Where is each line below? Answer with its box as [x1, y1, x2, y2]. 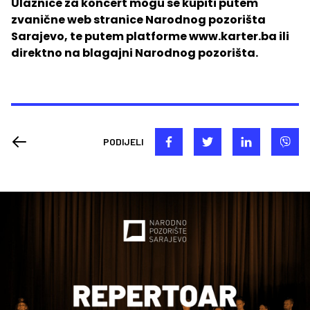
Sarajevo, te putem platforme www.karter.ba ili [11, 28, 289, 44]
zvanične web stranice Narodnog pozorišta [11, 11, 266, 28]
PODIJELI [103, 135, 144, 147]
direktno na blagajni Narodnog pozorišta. [11, 44, 258, 61]
